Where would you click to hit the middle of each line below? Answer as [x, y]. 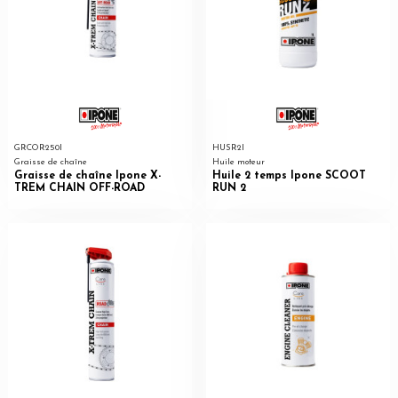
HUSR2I [228, 148]
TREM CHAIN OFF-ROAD [79, 188]
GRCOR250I [38, 148]
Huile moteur [238, 163]
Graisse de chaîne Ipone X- [87, 175]
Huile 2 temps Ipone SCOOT [289, 175]
